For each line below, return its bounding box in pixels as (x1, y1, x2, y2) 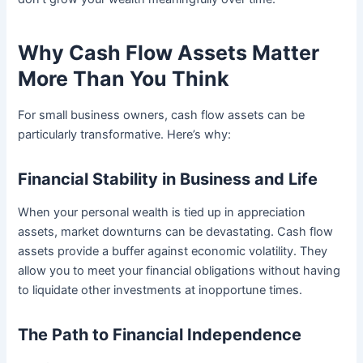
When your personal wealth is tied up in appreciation (18, 205, 306, 220)
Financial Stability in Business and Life (18, 169, 318, 190)
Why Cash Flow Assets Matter (18, 40, 320, 65)
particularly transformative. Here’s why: (18, 127, 232, 143)
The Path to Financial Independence (18, 325, 302, 345)
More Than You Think (18, 66, 230, 91)
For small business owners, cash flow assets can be (18, 108, 305, 123)
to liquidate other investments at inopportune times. (18, 283, 303, 298)
